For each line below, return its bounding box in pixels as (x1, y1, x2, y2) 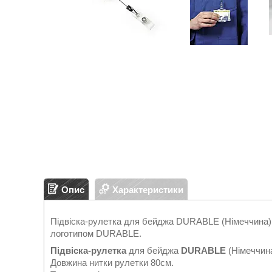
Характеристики (112, 184, 183, 195)
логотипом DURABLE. (50, 228, 141, 239)
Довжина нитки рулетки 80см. (50, 257, 174, 268)
